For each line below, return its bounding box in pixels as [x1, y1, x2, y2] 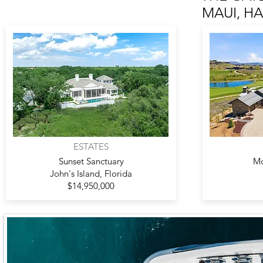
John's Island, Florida [50, 168, 132, 179]
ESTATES [73, 141, 109, 152]
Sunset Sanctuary [58, 156, 124, 167]
